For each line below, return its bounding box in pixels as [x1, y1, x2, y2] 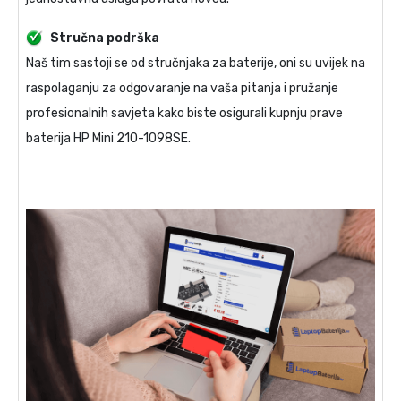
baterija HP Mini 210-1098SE [26, 130, 188, 146]
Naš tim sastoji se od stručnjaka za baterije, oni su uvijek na [26, 55, 365, 71]
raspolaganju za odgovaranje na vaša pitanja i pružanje [26, 80, 338, 96]
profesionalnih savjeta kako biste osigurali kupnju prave [26, 105, 343, 121]
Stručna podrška [50, 30, 159, 46]
